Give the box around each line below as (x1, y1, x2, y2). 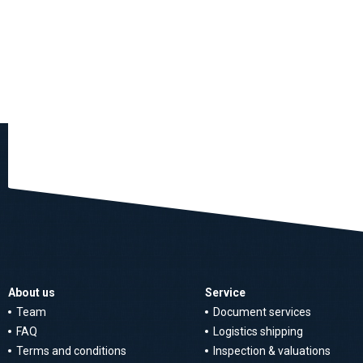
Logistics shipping (213, 325, 303, 338)
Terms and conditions (16, 344, 126, 357)
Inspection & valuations (213, 344, 331, 357)
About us (8, 286, 55, 299)
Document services (213, 305, 311, 318)
